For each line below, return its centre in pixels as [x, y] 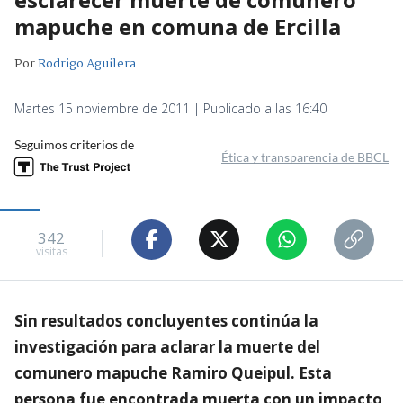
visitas [51, 252]
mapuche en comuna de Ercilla [178, 26]
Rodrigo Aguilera [87, 63]
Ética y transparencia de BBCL [305, 157]
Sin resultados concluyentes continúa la [166, 320]
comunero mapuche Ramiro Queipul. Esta [173, 372]
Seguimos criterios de [74, 144]
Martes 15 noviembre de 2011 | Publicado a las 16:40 [170, 108]
